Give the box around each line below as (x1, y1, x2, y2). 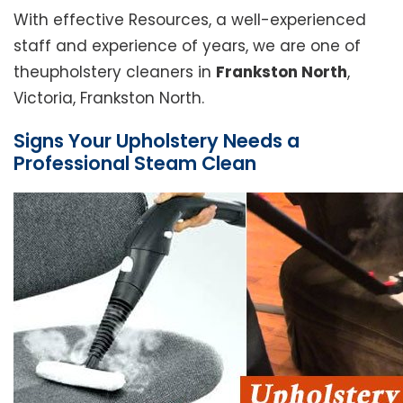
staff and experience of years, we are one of (13, 35, 361, 58)
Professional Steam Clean (13, 150, 256, 177)
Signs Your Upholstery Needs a (13, 128, 300, 155)
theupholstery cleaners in (13, 61, 216, 84)
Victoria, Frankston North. (13, 87, 204, 110)
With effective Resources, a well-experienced (13, 9, 366, 31)
